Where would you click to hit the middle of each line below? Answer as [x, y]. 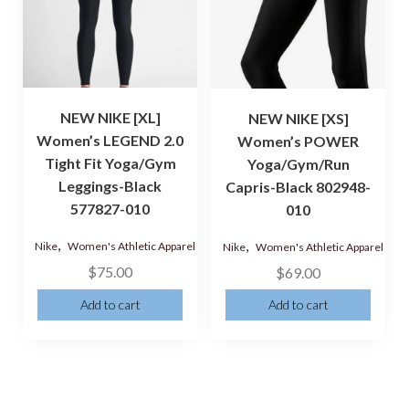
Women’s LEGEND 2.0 [110, 141]
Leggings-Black [110, 186]
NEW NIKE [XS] [298, 118]
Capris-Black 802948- [299, 186]
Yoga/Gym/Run [298, 163]
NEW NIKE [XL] [110, 118]
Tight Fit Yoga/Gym [110, 163]
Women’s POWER [299, 141]
